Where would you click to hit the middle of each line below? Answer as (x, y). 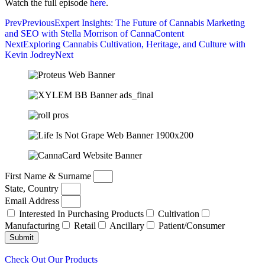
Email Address (33, 201)
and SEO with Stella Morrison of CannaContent (94, 33)
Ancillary (127, 225)
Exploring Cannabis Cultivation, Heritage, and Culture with (134, 44)
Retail (85, 225)
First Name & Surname (49, 176)
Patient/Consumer (192, 225)
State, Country (33, 188)
